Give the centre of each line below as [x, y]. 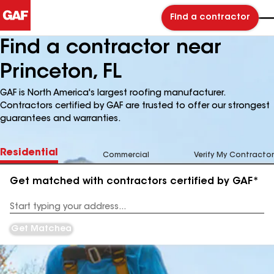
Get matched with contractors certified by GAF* [134, 182]
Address [25, 211]
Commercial [126, 155]
